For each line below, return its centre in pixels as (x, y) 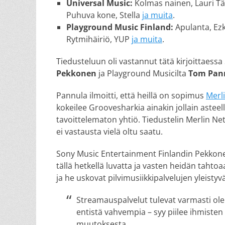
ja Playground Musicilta (142, 73)
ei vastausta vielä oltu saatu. (109, 132)
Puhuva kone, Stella (104, 15)
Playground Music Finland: (121, 27)
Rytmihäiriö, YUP (99, 39)
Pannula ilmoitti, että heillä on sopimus (131, 95)
